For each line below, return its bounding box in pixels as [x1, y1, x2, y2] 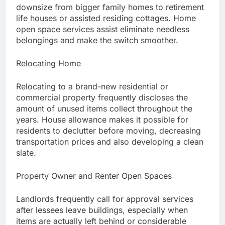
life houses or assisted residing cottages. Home [16, 13, 196, 24]
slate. [16, 148, 36, 158]
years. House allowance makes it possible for [16, 115, 188, 125]
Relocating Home [16, 58, 81, 69]
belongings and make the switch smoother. [16, 35, 178, 46]
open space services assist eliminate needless [16, 24, 189, 35]
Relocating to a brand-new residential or [16, 81, 168, 92]
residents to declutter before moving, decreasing [16, 126, 201, 136]
